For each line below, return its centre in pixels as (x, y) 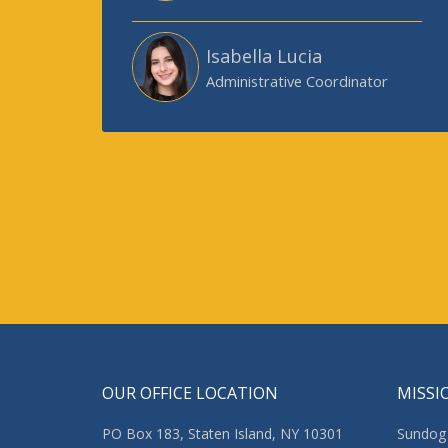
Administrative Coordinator (297, 81)
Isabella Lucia (264, 56)
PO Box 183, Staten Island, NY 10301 (222, 434)
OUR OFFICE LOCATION (190, 393)
